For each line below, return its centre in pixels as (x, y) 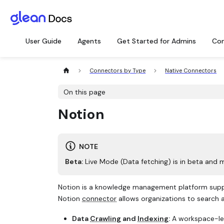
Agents (89, 41)
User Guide (43, 41)
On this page (85, 92)
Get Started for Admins (156, 41)
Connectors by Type (118, 71)
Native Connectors (191, 71)
